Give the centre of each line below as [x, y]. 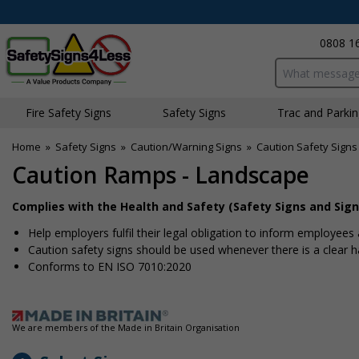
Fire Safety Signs [69, 113]
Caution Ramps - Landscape [161, 175]
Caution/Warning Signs [186, 147]
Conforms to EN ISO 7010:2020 [110, 266]
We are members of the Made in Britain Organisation [126, 327]
